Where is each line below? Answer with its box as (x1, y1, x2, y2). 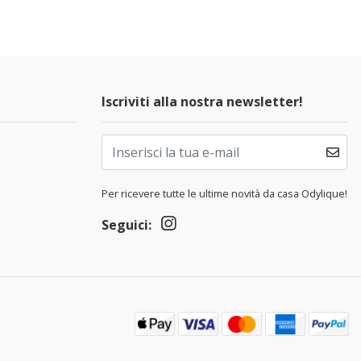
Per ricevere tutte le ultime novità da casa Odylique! (102, 186, 347, 201)
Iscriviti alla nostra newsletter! (102, 93, 303, 110)
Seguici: (102, 216, 151, 234)
